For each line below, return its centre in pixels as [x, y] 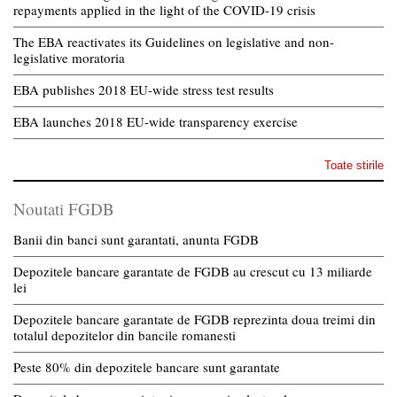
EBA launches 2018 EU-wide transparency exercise [156, 121]
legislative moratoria [69, 57]
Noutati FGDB [64, 208]
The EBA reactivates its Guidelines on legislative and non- [174, 41]
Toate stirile [354, 165]
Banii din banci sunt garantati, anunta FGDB [136, 239]
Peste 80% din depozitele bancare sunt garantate [147, 366]
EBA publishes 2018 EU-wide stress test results [144, 89]
